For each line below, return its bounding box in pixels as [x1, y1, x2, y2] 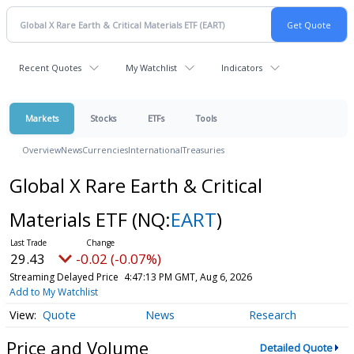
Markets [25, 112, 58, 124]
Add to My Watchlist [9, 285, 98, 299]
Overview [22, 144, 61, 156]
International [128, 144, 183, 156]
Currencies [82, 144, 128, 156]
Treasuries [183, 144, 224, 156]
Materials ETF [9, 206, 132, 232]
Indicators [221, 62, 262, 73]
